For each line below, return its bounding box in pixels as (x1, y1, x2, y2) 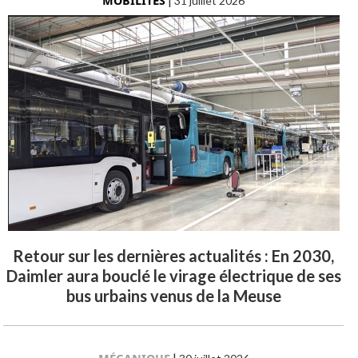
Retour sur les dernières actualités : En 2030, (13, 245, 335, 265)
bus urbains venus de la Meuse (66, 285, 281, 305)
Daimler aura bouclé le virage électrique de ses (6, 265, 341, 285)
